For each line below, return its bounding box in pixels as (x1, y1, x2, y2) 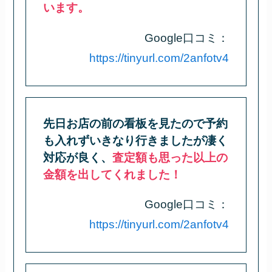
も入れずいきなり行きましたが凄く (43, 134, 228, 147)
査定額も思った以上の (112, 151, 228, 164)
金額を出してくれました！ (43, 168, 182, 181)
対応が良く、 (43, 151, 113, 164)
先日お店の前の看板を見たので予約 (43, 117, 228, 130)
